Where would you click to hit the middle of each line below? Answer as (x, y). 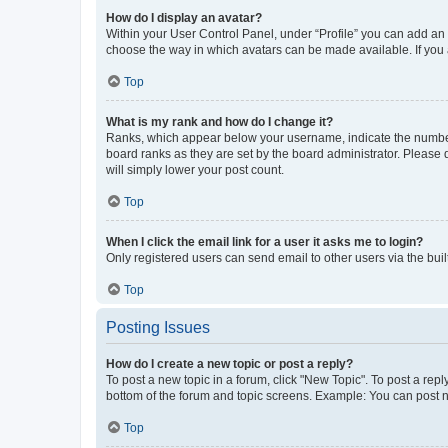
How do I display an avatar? (184, 17)
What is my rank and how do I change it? (219, 121)
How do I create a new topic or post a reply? (229, 363)
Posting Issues (158, 327)
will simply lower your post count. (195, 169)
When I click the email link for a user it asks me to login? (264, 241)
